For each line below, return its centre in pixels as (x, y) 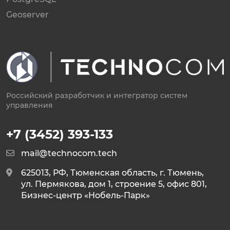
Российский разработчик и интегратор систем (97, 96)
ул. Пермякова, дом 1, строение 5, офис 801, (114, 184)
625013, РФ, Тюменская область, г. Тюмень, (112, 173)
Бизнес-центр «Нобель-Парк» (85, 196)
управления (30, 106)
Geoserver (27, 14)
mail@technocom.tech (69, 154)
